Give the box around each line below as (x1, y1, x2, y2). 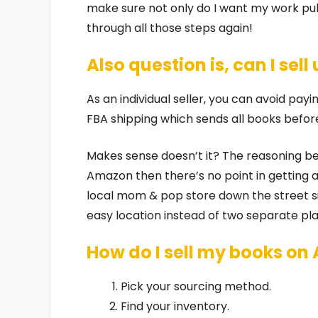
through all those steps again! (87, 19, 253, 36)
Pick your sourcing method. (121, 278, 271, 295)
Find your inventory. (121, 297, 229, 314)
